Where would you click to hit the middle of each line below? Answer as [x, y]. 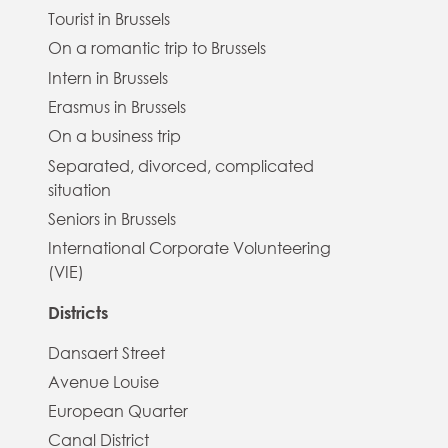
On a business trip [114, 136]
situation [79, 189]
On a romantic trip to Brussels [157, 48]
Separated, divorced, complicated [181, 165]
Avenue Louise [103, 381]
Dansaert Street [106, 352]
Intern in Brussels [108, 77]
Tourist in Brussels [109, 19]
